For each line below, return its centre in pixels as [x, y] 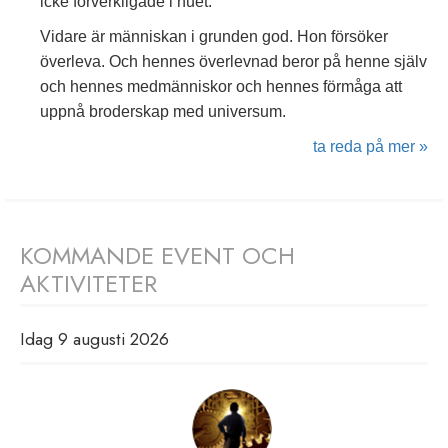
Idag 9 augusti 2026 [94, 338]
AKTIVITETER [88, 283]
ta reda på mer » [370, 146]
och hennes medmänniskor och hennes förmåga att [221, 86]
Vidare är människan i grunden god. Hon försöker [214, 36]
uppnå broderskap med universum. [163, 111]
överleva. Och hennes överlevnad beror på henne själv [233, 61]
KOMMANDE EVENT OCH [157, 255]
